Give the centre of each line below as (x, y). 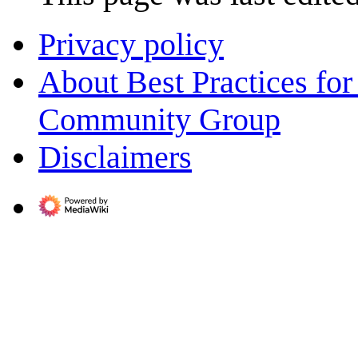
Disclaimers (115, 157)
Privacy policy (131, 45)
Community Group (159, 120)
